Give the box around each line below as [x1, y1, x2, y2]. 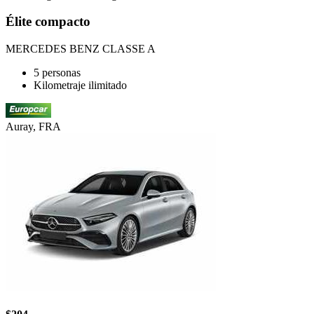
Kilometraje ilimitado [34, 79, 127, 92]
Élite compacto [6, 14, 90, 29]
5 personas [34, 67, 81, 79]
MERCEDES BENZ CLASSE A [6, 43, 156, 55]
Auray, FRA [6, 121, 61, 133]
